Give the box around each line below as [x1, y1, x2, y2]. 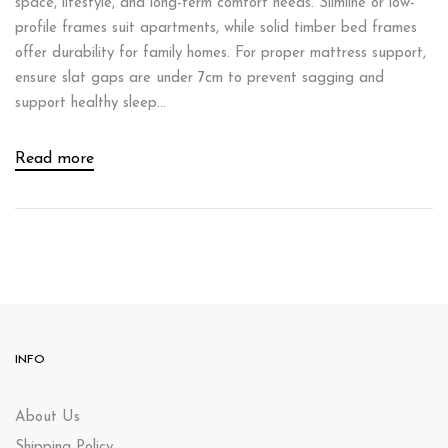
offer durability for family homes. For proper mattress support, [15, 46, 426, 61]
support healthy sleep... [15, 96, 166, 111]
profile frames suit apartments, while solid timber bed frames [15, 21, 417, 36]
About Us [15, 410, 80, 425]
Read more [15, 151, 94, 167]
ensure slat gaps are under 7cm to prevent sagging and [15, 71, 384, 86]
